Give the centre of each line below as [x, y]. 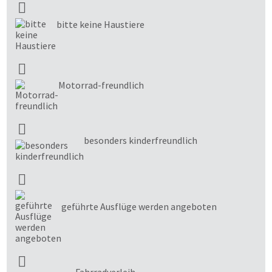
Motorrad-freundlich [101, 85]
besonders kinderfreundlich [141, 141]
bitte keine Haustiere [100, 25]
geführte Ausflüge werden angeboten [139, 207]
